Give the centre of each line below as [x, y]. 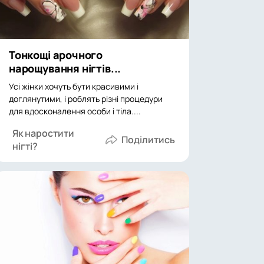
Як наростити [43, 133]
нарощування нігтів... [65, 68]
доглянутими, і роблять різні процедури [86, 99]
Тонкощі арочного [56, 55]
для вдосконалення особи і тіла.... [75, 111]
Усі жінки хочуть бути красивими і [74, 86]
